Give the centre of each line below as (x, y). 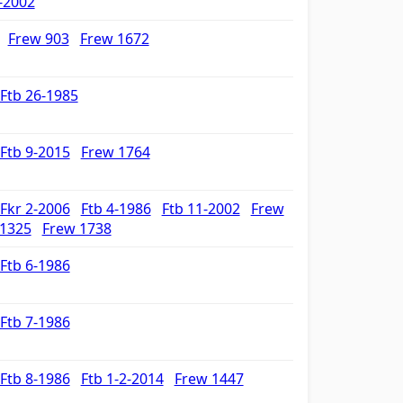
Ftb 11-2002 (201, 209)
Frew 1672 (114, 39)
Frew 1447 (209, 379)
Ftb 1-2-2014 (122, 379)
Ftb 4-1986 (116, 209)
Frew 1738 (76, 228)
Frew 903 (38, 39)
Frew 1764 (115, 152)
